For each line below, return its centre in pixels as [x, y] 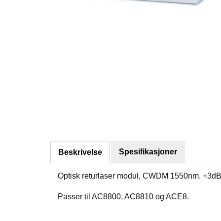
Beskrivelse [80, 152]
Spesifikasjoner [148, 151]
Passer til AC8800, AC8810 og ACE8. [123, 196]
